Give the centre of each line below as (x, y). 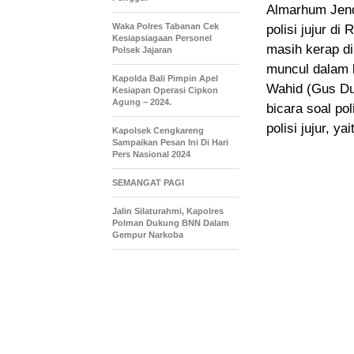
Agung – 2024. (142, 102)
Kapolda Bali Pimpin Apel (165, 79)
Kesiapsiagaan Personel (162, 38)
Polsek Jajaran (142, 50)
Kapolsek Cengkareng (158, 131)
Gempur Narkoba (148, 235)
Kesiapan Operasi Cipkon (165, 90)
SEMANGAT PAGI (148, 183)
